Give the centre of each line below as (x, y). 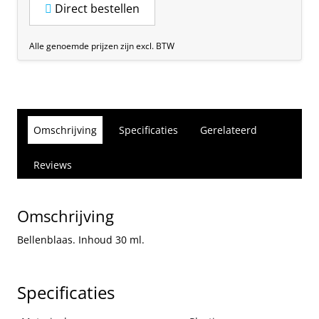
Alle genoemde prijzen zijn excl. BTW (102, 46)
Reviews (53, 165)
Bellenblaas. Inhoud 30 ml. (81, 240)
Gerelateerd (229, 130)
